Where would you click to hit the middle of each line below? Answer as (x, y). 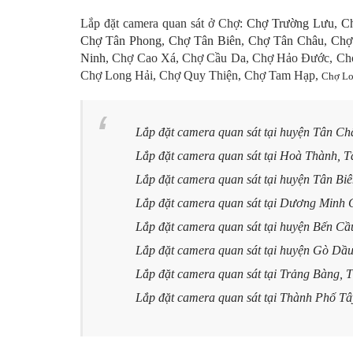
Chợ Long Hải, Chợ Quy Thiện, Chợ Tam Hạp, (201, 75)
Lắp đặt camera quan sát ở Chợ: (164, 23)
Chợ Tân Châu (286, 41)
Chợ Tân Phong (121, 41)
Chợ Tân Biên (205, 41)
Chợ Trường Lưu (291, 23)
